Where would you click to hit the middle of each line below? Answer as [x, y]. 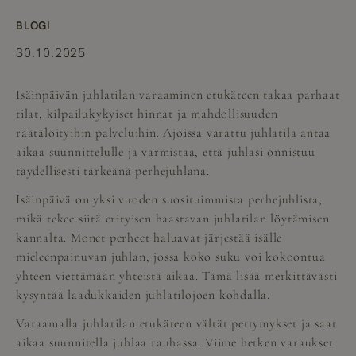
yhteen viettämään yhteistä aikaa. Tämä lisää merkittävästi [177, 275]
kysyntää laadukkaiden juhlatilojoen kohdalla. [143, 294]
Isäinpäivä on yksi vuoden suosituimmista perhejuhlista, [169, 199]
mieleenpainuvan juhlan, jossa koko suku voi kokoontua [171, 256]
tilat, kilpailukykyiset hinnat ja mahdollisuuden [147, 113]
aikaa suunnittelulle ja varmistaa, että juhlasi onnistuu [166, 151]
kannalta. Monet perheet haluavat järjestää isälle [149, 237]
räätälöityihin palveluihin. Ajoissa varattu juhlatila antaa [174, 132]
